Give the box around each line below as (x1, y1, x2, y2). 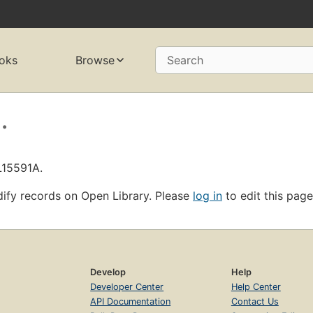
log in (193, 188, 222, 203)
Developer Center (90, 281, 164, 292)
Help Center (231, 281, 281, 292)
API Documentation (90, 296, 171, 307)
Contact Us (231, 296, 279, 307)
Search (166, 53, 203, 68)
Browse (75, 53, 115, 68)
